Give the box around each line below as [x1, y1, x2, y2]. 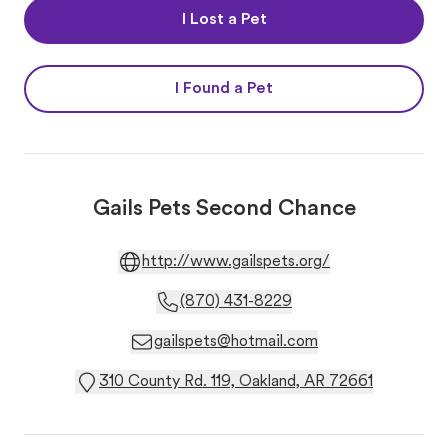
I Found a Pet [175, 81, 273, 97]
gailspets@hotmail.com [154, 334, 318, 350]
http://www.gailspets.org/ [142, 254, 330, 270]
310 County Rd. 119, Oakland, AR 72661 [99, 374, 373, 390]
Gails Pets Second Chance [92, 198, 356, 221]
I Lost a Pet [181, 12, 267, 28]
